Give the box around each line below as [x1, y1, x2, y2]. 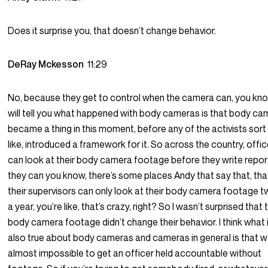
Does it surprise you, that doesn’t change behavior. [8, 25, 217, 37]
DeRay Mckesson [8, 58, 88, 71]
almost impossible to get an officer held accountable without [8, 247, 262, 260]
